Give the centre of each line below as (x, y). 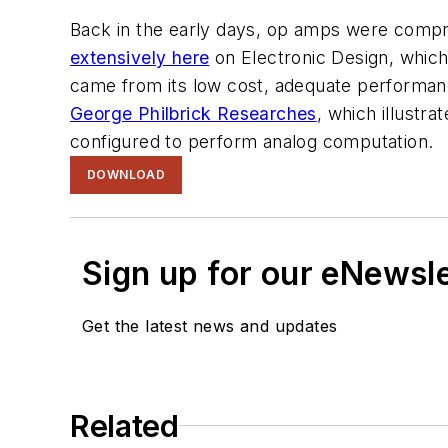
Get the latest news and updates (210, 325)
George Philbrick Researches (193, 113)
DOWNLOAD (126, 174)
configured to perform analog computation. (254, 141)
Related (124, 425)
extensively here (140, 57)
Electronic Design (315, 57)
